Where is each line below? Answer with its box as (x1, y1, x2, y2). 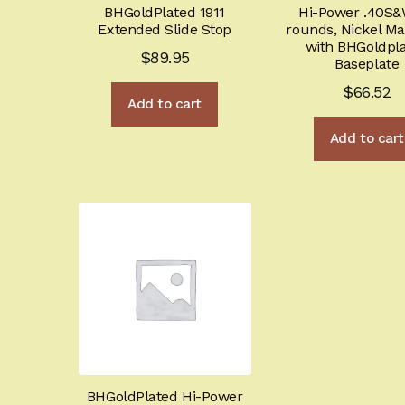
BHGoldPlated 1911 (104, 3, 225, 21)
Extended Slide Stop (98, 20, 231, 38)
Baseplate (334, 54, 400, 72)
